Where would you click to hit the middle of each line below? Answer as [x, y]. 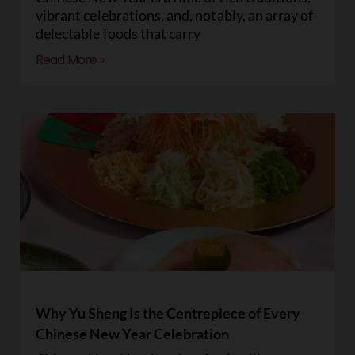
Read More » [70, 60]
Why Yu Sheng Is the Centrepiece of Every [168, 313]
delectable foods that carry [118, 33]
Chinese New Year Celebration [132, 334]
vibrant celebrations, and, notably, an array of [175, 15]
